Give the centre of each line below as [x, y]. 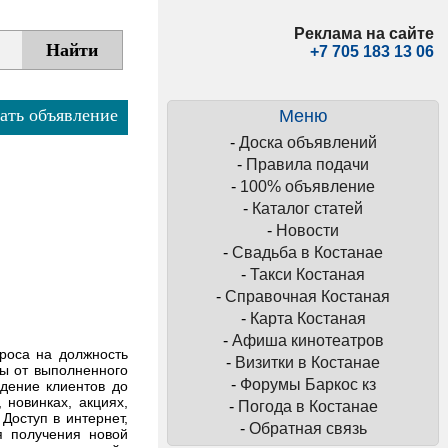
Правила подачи [307, 164]
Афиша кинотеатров [307, 340]
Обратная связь [307, 428]
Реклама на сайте [363, 33]
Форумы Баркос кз [307, 384]
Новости [307, 230]
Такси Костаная [307, 274]
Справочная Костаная [307, 296]
